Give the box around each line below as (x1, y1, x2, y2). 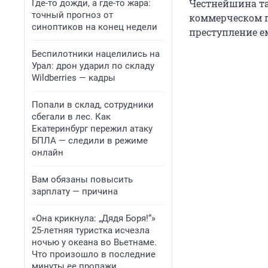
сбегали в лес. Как (32, 111, 111, 122)
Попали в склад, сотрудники (32, 99, 154, 110)
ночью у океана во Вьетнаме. (32, 237, 157, 248)
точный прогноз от (32, 10, 113, 20)
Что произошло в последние (32, 249, 156, 260)
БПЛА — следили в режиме (32, 135, 148, 146)
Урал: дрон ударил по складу (32, 60, 154, 71)
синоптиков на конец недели (32, 22, 157, 32)
